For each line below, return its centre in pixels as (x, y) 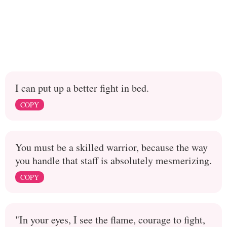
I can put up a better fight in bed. (82, 88)
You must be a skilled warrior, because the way (111, 147)
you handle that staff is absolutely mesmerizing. (113, 160)
